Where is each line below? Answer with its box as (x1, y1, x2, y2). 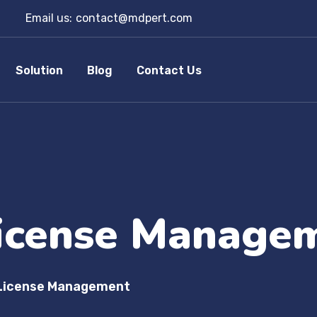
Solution (16, 64, 63, 77)
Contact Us (137, 64, 202, 77)
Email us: (25, 11, 72, 25)
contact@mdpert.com (76, 11, 192, 25)
